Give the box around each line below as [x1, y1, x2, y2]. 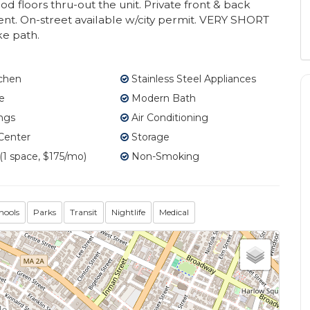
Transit [70, 207, 98, 218]
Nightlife [111, 207, 145, 218]
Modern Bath [128, 92, 196, 105]
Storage [128, 131, 170, 144]
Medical [159, 207, 189, 218]
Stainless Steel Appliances [128, 73, 256, 86]
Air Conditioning [128, 111, 208, 125]
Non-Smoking [128, 150, 199, 163]
